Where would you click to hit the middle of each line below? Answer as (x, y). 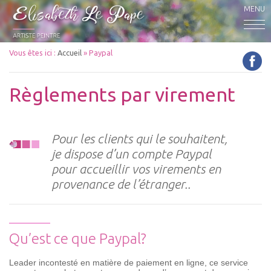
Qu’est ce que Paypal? (78, 239)
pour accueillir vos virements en (136, 169)
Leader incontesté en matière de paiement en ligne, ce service (129, 263)
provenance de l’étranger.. (121, 184)
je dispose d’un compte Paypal (132, 154)
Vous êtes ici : (33, 53)
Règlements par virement (122, 94)
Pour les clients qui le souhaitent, (139, 139)
